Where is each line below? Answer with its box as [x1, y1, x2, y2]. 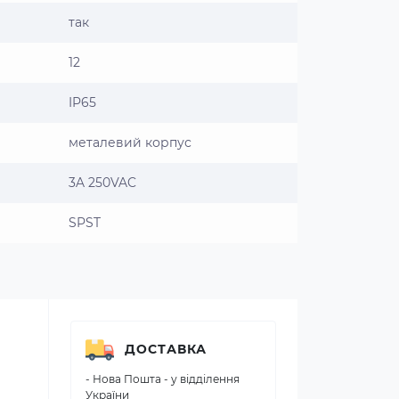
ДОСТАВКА [125, 341, 207, 358]
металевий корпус [69, 134, 191, 151]
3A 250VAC [69, 175, 136, 191]
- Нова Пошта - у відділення [85, 371, 240, 386]
